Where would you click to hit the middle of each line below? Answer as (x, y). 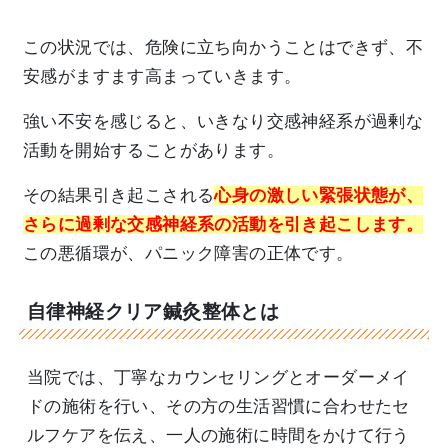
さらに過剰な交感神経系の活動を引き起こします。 (223, 224)
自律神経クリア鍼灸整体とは (153, 311)
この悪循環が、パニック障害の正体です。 (188, 253)
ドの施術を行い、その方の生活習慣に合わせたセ (218, 406)
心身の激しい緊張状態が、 (319, 195)
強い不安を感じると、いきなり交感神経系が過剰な (223, 121)
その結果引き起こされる (119, 195)
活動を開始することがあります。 (153, 150)
